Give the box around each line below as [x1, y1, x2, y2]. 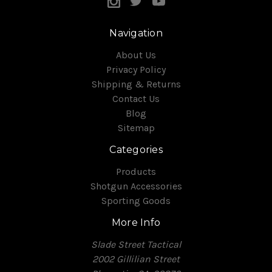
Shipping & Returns [91, 78, 181, 90]
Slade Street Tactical [91, 238, 181, 250]
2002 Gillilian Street [92, 253, 180, 265]
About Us [116, 49, 156, 61]
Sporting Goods [101, 194, 171, 206]
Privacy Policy [106, 63, 166, 75]
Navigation [109, 27, 163, 39]
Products [116, 165, 156, 177]
